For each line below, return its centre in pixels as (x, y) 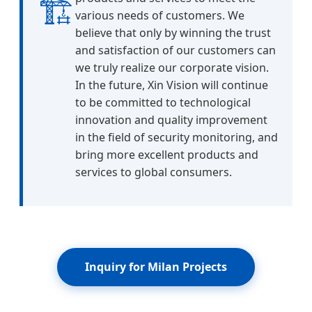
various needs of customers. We (160, 16)
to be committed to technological (163, 103)
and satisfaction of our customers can (175, 50)
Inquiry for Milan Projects (156, 267)
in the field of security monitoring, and (177, 138)
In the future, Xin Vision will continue (172, 85)
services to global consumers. (154, 172)
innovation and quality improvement (171, 120)
